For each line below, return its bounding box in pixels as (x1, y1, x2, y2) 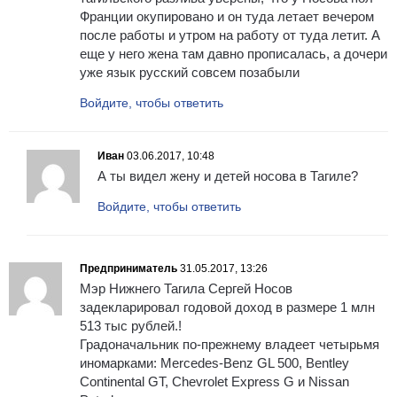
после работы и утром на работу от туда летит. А (80, 27, 380, 43)
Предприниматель (80, 262, 177, 276)
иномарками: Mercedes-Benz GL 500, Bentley (80, 355, 349, 371)
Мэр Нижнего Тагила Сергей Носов (80, 281, 292, 297)
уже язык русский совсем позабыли (80, 65, 300, 81)
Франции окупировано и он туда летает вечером (80, 9, 374, 25)
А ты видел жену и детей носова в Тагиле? (97, 168, 358, 184)
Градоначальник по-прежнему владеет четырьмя (80, 337, 379, 353)
